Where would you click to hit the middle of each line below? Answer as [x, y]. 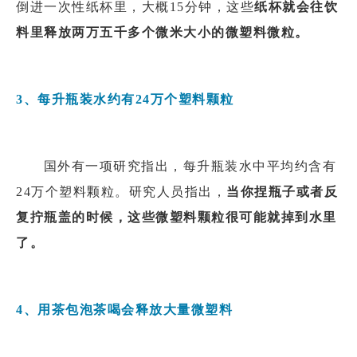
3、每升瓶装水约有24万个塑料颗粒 [125, 99]
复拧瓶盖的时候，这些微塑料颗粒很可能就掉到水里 [177, 217]
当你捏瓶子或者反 [282, 191]
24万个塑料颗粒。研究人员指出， [121, 191]
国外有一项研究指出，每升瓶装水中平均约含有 [190, 166]
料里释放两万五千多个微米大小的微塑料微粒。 [163, 32]
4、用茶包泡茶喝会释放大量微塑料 [124, 309]
